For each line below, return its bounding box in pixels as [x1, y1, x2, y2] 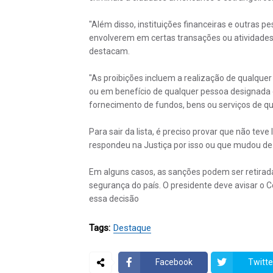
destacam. [88, 46, 130, 56]
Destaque [113, 222, 151, 233]
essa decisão [88, 193, 139, 204]
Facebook [155, 257, 193, 268]
